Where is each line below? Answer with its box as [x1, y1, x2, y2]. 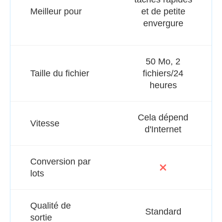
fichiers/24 [143, 68, 183, 79]
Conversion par [30, 157, 91, 167]
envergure [143, 18, 183, 29]
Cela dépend [138, 112, 188, 123]
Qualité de [30, 201, 71, 211]
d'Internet [145, 124, 181, 135]
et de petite [141, 6, 185, 17]
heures [149, 80, 177, 91]
